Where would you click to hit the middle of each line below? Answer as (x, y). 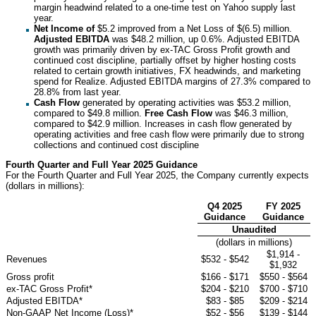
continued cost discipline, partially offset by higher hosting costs (165, 60)
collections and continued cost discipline (116, 145)
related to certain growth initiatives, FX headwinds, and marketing (167, 71)
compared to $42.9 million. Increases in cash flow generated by (163, 123)
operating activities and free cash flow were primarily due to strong (169, 134)
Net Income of (64, 28)
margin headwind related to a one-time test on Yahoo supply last (165, 7)
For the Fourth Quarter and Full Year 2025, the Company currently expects (157, 175)
